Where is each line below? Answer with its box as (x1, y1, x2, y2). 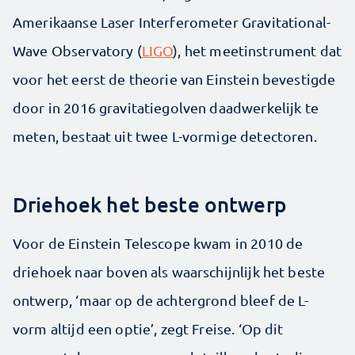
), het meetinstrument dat (173, 42, 342, 59)
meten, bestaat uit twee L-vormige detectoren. (13, 128, 317, 145)
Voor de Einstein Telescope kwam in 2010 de (13, 235, 303, 252)
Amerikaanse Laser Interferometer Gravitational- (13, 13, 331, 31)
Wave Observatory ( (13, 42, 142, 59)
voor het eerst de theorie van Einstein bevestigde (13, 71, 336, 88)
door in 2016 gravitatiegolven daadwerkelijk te (13, 99, 319, 116)
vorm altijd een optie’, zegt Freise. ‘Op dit (13, 320, 284, 338)
